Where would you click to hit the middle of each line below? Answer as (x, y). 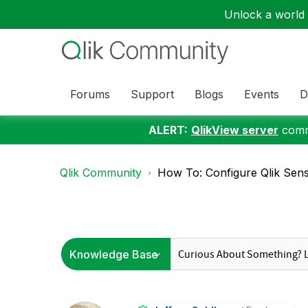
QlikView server (235, 130)
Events (262, 94)
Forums (90, 94)
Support (152, 94)
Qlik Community (101, 173)
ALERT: (168, 130)
